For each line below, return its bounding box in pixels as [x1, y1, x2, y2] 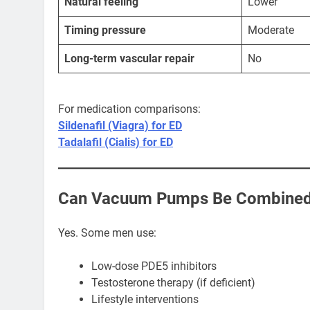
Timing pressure [64, 24, 146, 37]
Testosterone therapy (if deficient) [91, 276, 255, 290]
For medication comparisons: [58, 102, 201, 116]
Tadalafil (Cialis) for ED [58, 136, 173, 149]
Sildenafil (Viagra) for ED [58, 119, 182, 133]
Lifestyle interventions [91, 293, 199, 307]
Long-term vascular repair [64, 52, 194, 66]
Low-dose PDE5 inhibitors [91, 259, 217, 273]
